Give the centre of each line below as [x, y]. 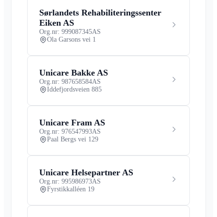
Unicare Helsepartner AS [86, 172]
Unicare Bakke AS [74, 72]
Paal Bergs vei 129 [73, 139]
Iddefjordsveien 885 [74, 89]
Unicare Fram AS [72, 122]
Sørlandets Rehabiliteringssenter [100, 12]
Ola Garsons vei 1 [71, 39]
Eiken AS [57, 23]
